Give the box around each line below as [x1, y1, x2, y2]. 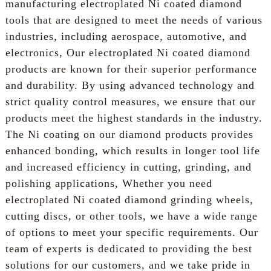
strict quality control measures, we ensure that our [5, 95, 256, 108]
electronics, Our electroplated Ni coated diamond [5, 46, 250, 59]
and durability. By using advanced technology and [5, 79, 255, 91]
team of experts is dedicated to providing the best [5, 242, 252, 255]
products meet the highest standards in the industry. [5, 111, 263, 124]
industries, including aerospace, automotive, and [5, 30, 247, 42]
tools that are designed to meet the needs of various [5, 13, 263, 26]
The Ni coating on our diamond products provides [5, 128, 253, 140]
